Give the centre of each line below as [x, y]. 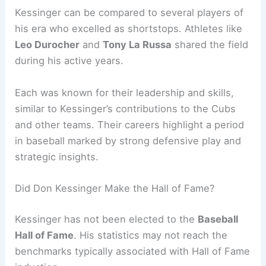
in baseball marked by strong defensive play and [128, 140]
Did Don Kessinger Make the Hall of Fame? [115, 188]
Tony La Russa [137, 45]
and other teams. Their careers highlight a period [130, 124]
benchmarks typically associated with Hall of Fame [133, 251]
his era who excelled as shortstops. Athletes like [129, 29]
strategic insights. [57, 156]
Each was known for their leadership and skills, [125, 92]
